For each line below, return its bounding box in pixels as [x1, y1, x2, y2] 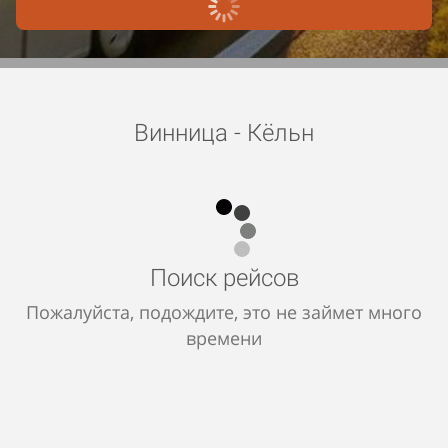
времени [186, 325, 262, 350]
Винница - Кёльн [134, 118, 314, 147]
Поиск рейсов [149, 263, 299, 292]
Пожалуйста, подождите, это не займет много [26, 299, 422, 324]
